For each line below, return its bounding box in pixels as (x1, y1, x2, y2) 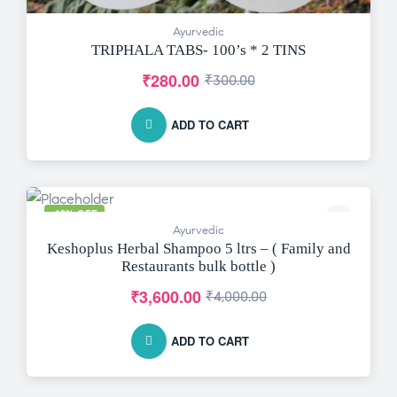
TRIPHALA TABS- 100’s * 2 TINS (91, 41, 306, 58)
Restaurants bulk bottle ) (121, 257, 276, 275)
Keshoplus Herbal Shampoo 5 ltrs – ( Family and (46, 239, 351, 257)
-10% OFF (51, 206, 97, 220)
